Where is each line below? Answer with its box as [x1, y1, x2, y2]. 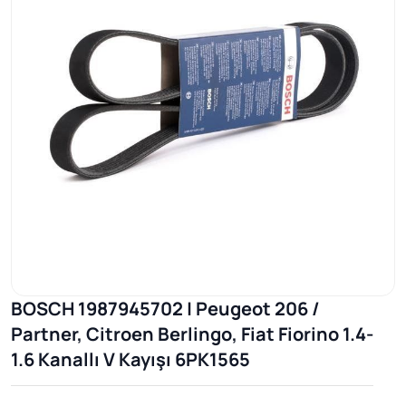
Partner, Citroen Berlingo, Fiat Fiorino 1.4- [11, 321, 373, 346]
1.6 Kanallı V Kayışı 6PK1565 [11, 346, 250, 372]
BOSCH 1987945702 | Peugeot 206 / [11, 295, 320, 321]
